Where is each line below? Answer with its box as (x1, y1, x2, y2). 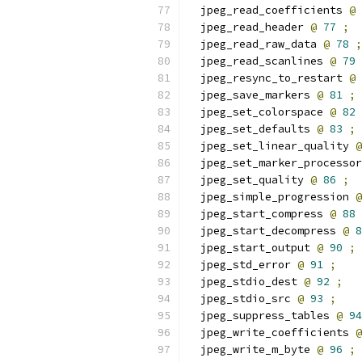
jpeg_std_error (187, 258, 297, 271)
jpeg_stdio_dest (187, 275, 304, 288)
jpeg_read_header (187, 20, 310, 34)
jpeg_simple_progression (187, 190, 356, 204)
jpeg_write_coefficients (187, 326, 356, 339)
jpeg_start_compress (187, 207, 330, 221)
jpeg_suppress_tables (187, 309, 336, 322)
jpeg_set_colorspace (187, 105, 330, 119)
